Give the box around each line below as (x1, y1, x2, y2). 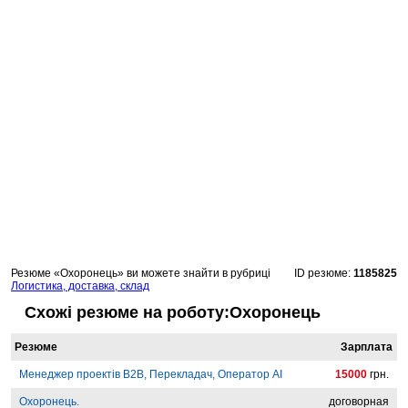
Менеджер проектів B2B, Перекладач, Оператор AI (19, 368, 282, 382)
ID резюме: (294, 267, 353, 280)
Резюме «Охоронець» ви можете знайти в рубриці (11, 267, 270, 280)
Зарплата (341, 341, 393, 354)
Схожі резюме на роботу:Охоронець (25, 303, 321, 322)
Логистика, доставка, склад (11, 280, 149, 293)
